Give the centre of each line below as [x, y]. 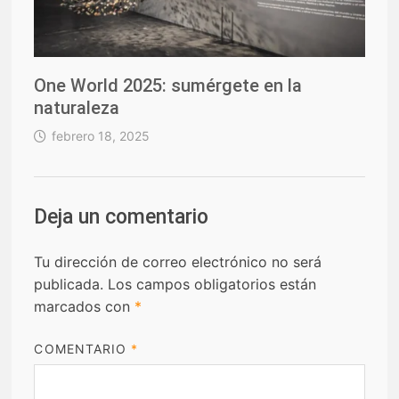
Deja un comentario [122, 216]
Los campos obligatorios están [212, 284]
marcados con [85, 306]
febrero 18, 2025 [101, 135]
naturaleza [77, 107]
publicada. [69, 284]
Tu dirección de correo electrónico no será [178, 261]
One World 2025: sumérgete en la [168, 85]
